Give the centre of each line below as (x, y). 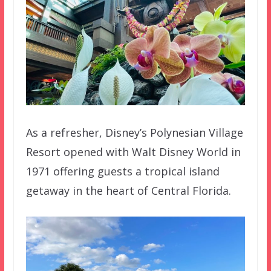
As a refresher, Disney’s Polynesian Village (134, 133)
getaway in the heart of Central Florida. (128, 191)
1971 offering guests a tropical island (122, 171)
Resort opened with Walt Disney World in (133, 152)
